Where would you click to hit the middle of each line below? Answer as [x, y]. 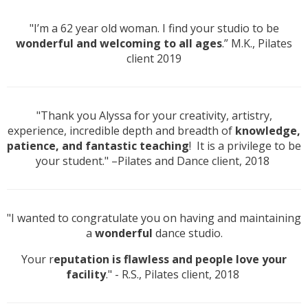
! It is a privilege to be [245, 146]
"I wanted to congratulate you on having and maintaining [154, 218]
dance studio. [187, 233]
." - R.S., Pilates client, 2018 [174, 275]
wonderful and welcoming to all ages [119, 44]
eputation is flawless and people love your [170, 260]
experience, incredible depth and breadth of [121, 131]
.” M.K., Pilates [257, 44]
